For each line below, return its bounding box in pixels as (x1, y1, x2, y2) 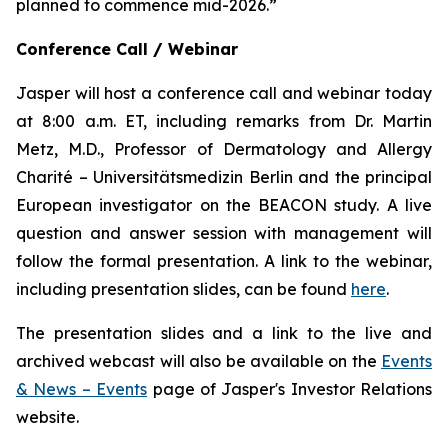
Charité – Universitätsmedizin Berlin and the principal (16, 167, 432, 188)
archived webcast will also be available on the (16, 351, 381, 372)
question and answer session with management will (16, 223, 432, 244)
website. (16, 407, 79, 428)
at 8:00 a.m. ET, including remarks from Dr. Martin (16, 111, 432, 132)
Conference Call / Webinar (16, 39, 238, 60)
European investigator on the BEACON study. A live (16, 195, 432, 216)
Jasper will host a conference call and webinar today (16, 83, 432, 104)
